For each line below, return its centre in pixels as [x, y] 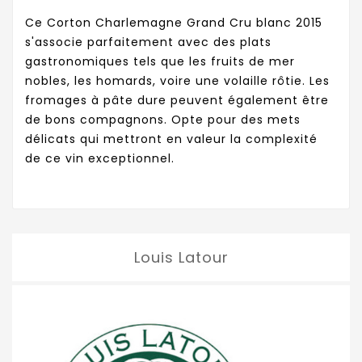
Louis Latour [181, 258]
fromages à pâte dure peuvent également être [177, 101]
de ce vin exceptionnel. [100, 159]
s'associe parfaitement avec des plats [148, 42]
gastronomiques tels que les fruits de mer [160, 62]
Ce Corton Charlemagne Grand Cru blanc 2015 [174, 23]
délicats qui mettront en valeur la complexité [171, 139]
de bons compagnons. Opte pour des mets [163, 120]
